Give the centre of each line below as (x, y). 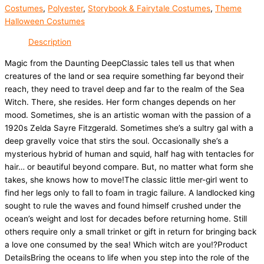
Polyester (65, 8)
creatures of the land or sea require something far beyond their (124, 76)
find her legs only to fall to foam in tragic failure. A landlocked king (130, 192)
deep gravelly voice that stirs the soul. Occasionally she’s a (117, 141)
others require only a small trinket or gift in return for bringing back (131, 231)
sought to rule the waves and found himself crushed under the (123, 205)
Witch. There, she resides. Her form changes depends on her (120, 102)
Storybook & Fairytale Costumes (149, 8)
